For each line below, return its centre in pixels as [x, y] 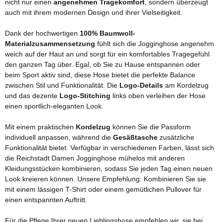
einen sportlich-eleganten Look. [54, 106]
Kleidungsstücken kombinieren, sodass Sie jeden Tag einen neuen [109, 169]
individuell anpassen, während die [59, 138]
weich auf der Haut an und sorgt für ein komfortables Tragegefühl [107, 54]
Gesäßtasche [135, 138]
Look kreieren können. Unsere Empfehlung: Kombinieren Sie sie [106, 179]
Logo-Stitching [85, 96]
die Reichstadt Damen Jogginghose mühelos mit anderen [95, 158]
